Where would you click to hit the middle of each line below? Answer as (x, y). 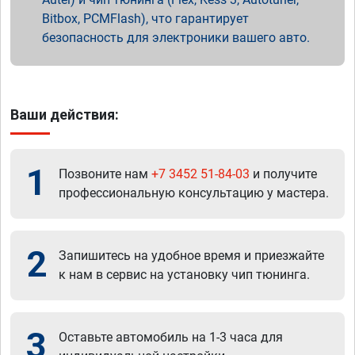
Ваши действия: (65, 115)
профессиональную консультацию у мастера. (194, 193)
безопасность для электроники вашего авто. (176, 38)
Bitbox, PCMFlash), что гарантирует (145, 19)
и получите (283, 174)
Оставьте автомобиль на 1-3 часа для (171, 338)
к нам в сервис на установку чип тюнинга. (184, 275)
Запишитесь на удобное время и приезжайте (191, 256)
